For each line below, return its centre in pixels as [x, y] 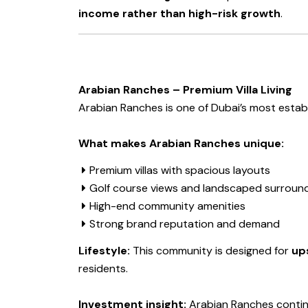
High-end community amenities [167, 206]
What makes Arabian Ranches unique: [181, 144]
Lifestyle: [104, 251]
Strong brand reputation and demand [185, 224]
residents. [103, 269]
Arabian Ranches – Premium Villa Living [185, 90]
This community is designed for [211, 251]
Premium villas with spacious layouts [180, 170]
